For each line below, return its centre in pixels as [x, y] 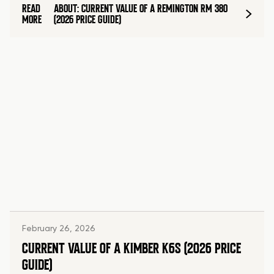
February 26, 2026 [59, 229]
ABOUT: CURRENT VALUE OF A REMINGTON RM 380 [141, 9]
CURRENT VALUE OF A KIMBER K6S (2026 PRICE [131, 249]
